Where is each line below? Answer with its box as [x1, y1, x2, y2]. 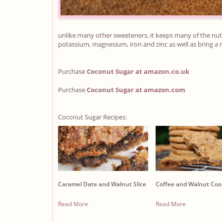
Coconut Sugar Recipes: [58, 112, 127, 121]
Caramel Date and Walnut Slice [58, 179, 147, 188]
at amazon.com [134, 85, 185, 94]
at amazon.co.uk [134, 67, 189, 76]
